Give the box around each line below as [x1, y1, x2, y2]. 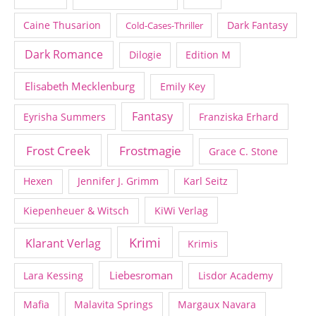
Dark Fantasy [226, 18, 288, 32]
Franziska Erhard [199, 110, 279, 124]
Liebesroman [109, 268, 173, 282]
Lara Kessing [23, 269, 84, 282]
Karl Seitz [183, 174, 229, 188]
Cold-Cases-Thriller [125, 18, 203, 32]
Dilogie [128, 48, 162, 62]
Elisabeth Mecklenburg [24, 78, 135, 93]
